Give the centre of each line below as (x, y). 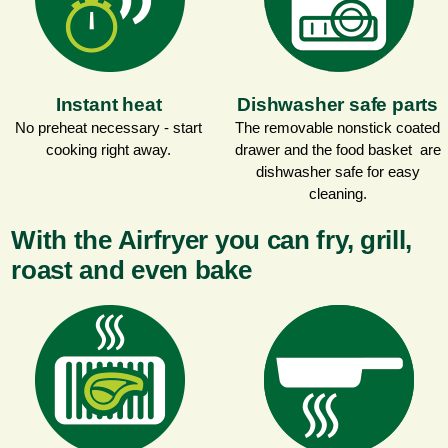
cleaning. (337, 193)
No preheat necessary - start (109, 127)
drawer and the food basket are (337, 149)
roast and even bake (131, 269)
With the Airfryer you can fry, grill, (212, 239)
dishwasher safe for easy (337, 171)
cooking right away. (109, 149)
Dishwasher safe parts (338, 104)
